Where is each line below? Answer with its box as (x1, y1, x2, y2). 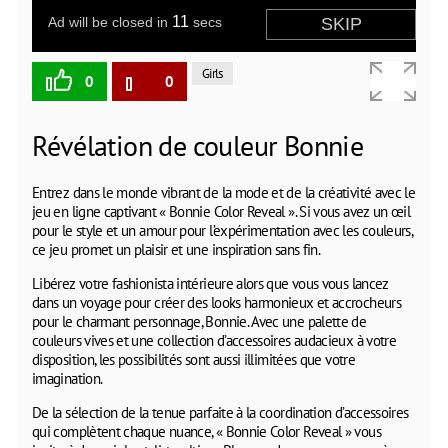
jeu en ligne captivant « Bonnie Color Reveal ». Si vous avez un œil (32, 201, 411, 221)
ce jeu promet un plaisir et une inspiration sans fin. (32, 239, 321, 259)
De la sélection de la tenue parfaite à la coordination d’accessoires (32, 402, 409, 422)
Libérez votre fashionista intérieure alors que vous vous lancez (32, 273, 389, 293)
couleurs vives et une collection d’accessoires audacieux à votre (32, 330, 397, 350)
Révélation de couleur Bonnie (32, 126, 364, 164)
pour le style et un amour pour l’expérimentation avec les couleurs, (32, 220, 413, 240)
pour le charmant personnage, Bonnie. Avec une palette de (32, 311, 367, 331)
